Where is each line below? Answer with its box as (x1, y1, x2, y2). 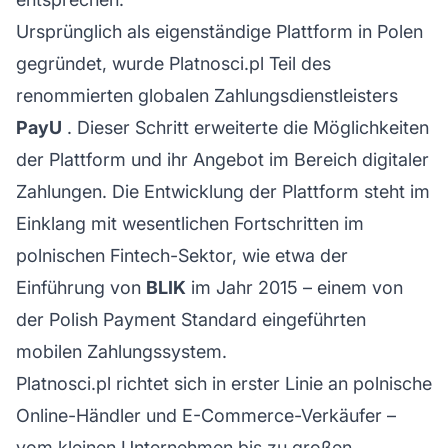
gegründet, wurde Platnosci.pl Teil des (16, 52, 331, 74)
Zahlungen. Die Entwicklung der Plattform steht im (16, 180, 430, 202)
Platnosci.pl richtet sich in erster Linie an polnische (16, 372, 432, 394)
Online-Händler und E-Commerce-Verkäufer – (16, 404, 396, 426)
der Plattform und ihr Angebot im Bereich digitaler (16, 148, 429, 170)
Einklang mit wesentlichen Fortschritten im (16, 212, 364, 234)
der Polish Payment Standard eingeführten (16, 308, 366, 330)
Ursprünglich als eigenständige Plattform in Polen (16, 20, 423, 42)
